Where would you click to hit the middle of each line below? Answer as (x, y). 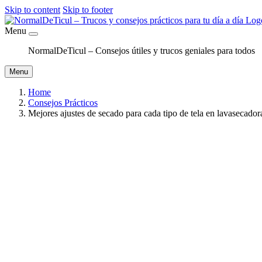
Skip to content (32, 10)
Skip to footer (88, 10)
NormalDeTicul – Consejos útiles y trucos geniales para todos (142, 51)
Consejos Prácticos (63, 103)
